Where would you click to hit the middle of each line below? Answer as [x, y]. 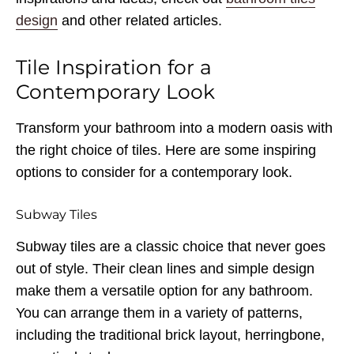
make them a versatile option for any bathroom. [164, 291]
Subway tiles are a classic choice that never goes [171, 247]
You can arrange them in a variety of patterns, [159, 313]
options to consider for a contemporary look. [154, 172]
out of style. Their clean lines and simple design [165, 269]
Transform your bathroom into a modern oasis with [174, 128]
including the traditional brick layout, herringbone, [170, 335]
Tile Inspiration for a [114, 67]
